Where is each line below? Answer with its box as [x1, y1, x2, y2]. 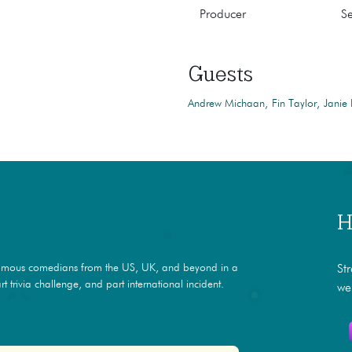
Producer [199, 8, 246, 21]
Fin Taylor [271, 97, 317, 109]
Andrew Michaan [187, 97, 265, 109]
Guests [187, 61, 253, 86]
